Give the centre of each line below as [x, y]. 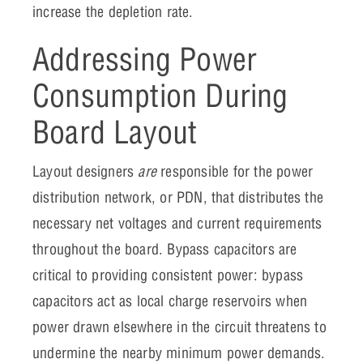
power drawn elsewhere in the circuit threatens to [179, 327]
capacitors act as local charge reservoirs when [170, 301]
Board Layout [115, 132]
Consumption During [160, 96]
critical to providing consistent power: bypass [168, 275]
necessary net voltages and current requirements [177, 224]
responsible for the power [235, 172]
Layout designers [85, 172]
